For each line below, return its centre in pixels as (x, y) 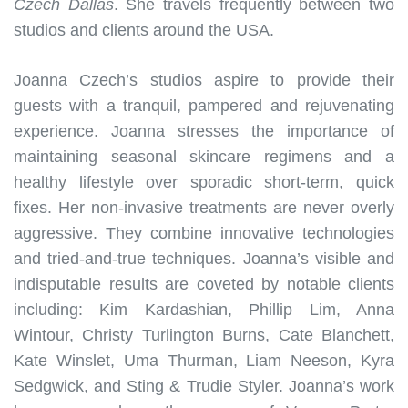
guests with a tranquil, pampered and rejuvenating (204, 105)
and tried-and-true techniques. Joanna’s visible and (204, 258)
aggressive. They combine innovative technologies (204, 233)
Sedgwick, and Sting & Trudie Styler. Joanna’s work (204, 386)
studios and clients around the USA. (144, 30)
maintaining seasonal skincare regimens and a (204, 156)
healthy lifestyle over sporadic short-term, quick (204, 182)
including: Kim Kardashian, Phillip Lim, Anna (204, 309)
